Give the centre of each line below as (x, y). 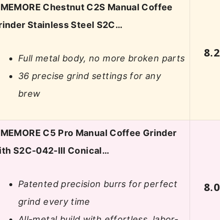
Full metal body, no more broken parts (102, 58)
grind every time (54, 202)
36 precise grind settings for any (90, 76)
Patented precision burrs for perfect (98, 184)
